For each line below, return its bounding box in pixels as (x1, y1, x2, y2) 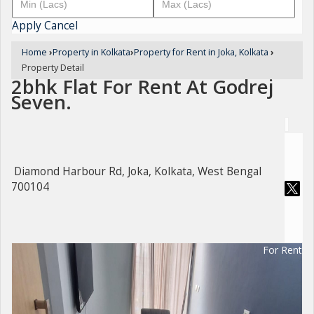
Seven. (11, 89, 71, 115)
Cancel (44, 18, 78, 33)
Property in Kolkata (53, 46, 130, 58)
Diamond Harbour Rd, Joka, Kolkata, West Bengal (14, 164, 261, 179)
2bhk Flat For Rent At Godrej (11, 74, 273, 100)
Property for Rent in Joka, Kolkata (134, 46, 268, 58)
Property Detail (22, 62, 84, 74)
